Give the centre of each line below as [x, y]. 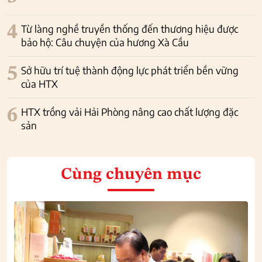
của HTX [39, 84]
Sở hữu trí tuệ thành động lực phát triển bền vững [130, 70]
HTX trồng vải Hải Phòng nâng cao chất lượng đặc [130, 112]
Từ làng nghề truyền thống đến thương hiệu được [130, 29]
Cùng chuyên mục [131, 175]
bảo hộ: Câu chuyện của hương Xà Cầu [105, 42]
